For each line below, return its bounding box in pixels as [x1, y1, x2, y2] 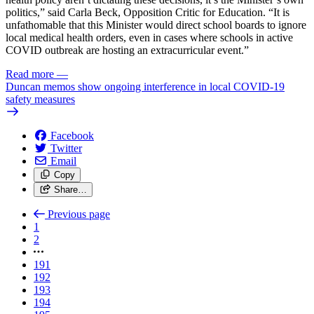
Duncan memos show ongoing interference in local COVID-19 [6, 80, 285, 93]
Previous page [48, 207, 110, 220]
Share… [53, 184, 87, 195]
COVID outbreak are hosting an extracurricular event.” [6, 43, 249, 56]
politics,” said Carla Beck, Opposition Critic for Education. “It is [6, 6, 289, 18]
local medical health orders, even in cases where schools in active [6, 31, 293, 43]
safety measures [6, 93, 75, 105]
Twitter [50, 142, 82, 154]
